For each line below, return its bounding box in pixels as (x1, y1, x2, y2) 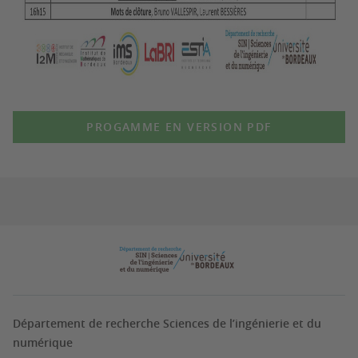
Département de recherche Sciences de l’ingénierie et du (13, 316, 321, 331)
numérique (13, 335, 73, 350)
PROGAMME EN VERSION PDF (86, 119, 272, 134)
